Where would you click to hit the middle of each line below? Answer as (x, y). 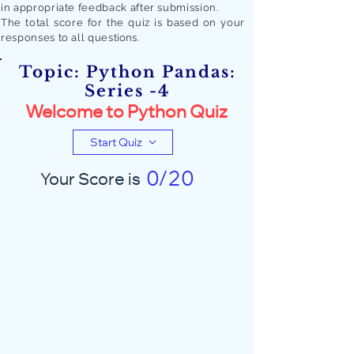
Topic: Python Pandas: (127, 72)
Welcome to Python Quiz (126, 111)
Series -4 (127, 91)
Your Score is (90, 179)
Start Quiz (116, 142)
